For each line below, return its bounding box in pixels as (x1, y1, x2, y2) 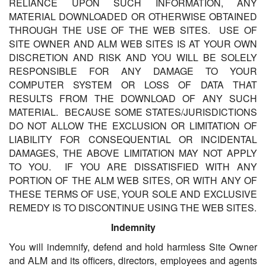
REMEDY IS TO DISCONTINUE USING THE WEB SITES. (9, 201, 256, 215)
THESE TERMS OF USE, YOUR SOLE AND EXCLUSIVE (9, 187, 257, 201)
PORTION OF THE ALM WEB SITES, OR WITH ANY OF (9, 173, 257, 188)
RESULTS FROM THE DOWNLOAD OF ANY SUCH (9, 91, 257, 106)
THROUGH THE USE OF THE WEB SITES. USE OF (9, 23, 257, 37)
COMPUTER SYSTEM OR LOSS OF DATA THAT (9, 78, 257, 92)
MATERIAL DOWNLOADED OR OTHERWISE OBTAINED (9, 9, 257, 24)
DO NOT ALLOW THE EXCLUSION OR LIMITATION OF (9, 119, 257, 133)
